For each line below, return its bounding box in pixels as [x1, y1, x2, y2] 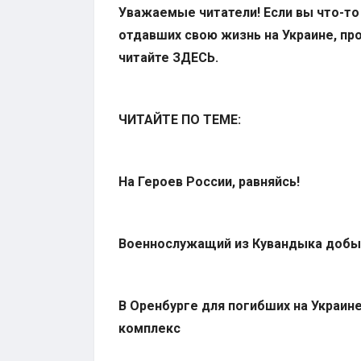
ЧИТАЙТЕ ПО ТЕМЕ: [118, 112, 241, 128]
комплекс [118, 321, 180, 337]
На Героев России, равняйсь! [118, 174, 300, 190]
